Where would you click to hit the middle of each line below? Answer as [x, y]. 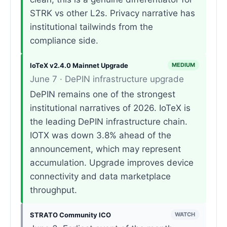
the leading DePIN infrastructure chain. [109, 122]
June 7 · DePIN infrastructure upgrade [107, 79]
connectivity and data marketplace [101, 177]
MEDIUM [183, 65]
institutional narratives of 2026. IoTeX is [110, 108]
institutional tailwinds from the [92, 27]
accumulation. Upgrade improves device [112, 163]
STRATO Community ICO [70, 215]
